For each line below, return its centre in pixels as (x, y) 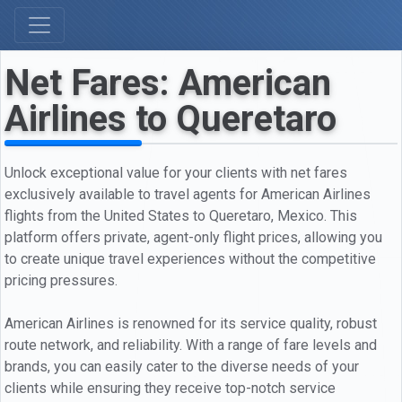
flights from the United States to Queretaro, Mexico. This (181, 215)
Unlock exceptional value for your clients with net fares (176, 172)
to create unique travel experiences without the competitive (190, 258)
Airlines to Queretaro (170, 119)
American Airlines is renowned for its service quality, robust (191, 323)
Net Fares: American (168, 83)
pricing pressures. (61, 280)
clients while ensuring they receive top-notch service (170, 388)
